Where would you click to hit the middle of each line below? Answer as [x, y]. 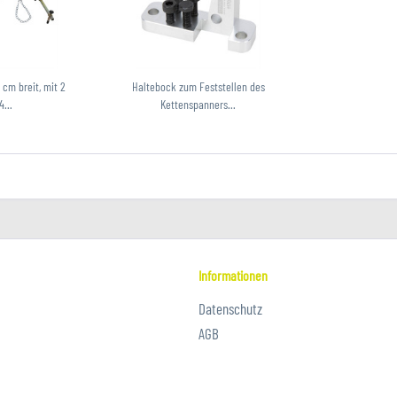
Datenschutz [230, 308]
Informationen [233, 275]
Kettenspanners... [198, 104]
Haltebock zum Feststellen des [198, 86]
